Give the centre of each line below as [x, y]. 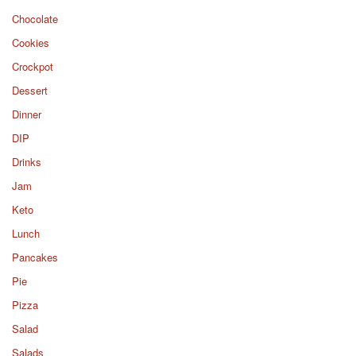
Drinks [27, 161]
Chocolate [35, 18]
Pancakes [35, 257]
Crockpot [33, 66]
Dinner [27, 114]
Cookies [31, 42]
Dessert [30, 90]
